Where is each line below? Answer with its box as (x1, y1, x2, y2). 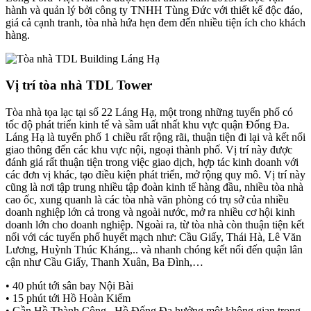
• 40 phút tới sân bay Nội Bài (6, 280, 133, 292)
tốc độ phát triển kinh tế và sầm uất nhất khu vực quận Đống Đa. (6, 119, 289, 131)
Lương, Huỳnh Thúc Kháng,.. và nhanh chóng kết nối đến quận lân (6, 244, 303, 256)
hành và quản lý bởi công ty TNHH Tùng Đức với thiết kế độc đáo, (6, 3, 303, 16)
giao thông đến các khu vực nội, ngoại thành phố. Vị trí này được (6, 144, 292, 156)
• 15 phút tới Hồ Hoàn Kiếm (6, 292, 131, 305)
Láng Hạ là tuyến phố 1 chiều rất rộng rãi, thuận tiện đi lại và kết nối (6, 131, 305, 144)
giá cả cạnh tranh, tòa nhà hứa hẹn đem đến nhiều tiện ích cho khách (6, 16, 305, 28)
